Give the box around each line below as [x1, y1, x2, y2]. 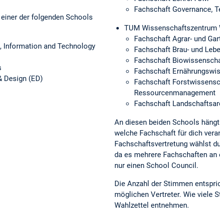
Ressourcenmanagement [134, 88, 216, 97]
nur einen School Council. [114, 161, 200, 170]
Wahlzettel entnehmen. [114, 201, 189, 210]
